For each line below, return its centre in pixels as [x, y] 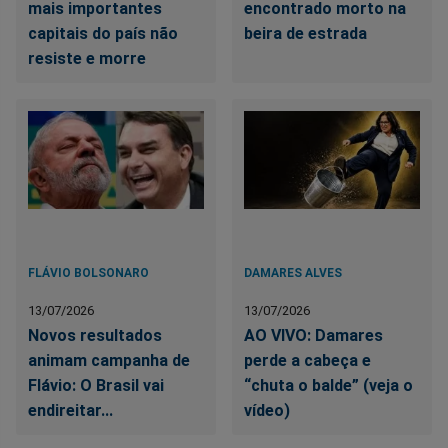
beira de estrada [306, 33]
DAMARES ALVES [293, 272]
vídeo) [267, 410]
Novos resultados [95, 335]
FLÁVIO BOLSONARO [88, 272]
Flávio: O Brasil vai [96, 385]
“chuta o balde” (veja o [329, 385]
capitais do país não [103, 33]
